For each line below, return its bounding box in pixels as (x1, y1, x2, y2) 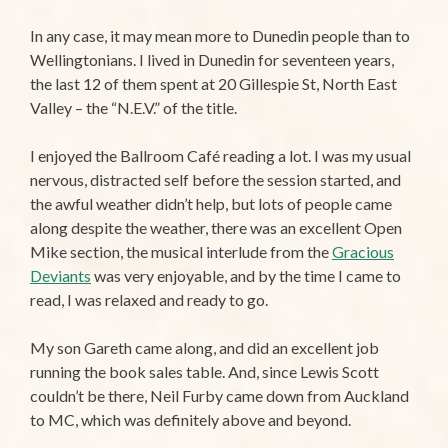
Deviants (30, 266, 91, 286)
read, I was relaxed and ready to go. (30, 290, 268, 310)
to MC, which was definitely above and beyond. (30, 410, 351, 430)
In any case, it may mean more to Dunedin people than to (30, 26, 410, 46)
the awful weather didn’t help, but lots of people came (30, 194, 392, 214)
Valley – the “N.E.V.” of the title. (30, 98, 237, 118)
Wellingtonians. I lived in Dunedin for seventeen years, (30, 50, 394, 70)
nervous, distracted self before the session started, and (30, 170, 401, 190)
